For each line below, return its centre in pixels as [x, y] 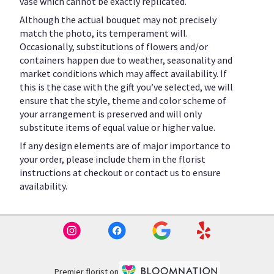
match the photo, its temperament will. [104, 33]
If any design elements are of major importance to [125, 145]
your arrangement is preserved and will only [111, 113]
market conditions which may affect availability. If [123, 73]
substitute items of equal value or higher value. [117, 127]
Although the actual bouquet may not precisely [118, 19]
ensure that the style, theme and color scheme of [123, 100]
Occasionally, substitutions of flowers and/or [114, 46]
